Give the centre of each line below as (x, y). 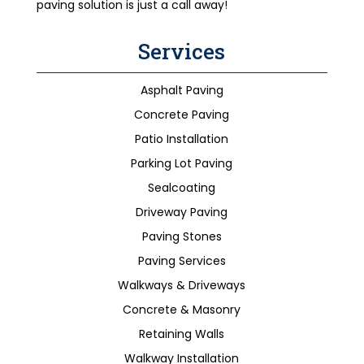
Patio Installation (182, 139)
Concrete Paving (182, 115)
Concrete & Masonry (182, 310)
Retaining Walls (182, 334)
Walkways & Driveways (182, 285)
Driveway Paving (182, 212)
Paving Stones (182, 236)
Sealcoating (182, 188)
